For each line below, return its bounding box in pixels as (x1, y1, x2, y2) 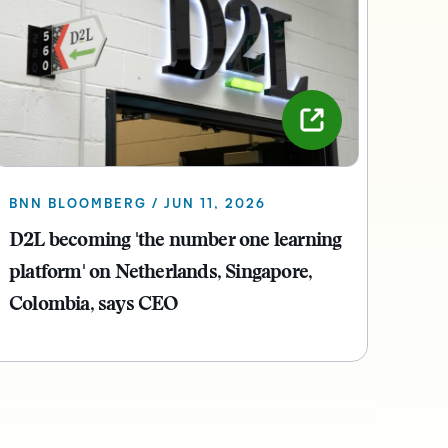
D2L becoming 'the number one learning (9, 231, 342, 252)
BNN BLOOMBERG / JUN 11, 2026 (9, 197, 266, 212)
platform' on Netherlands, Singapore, (9, 263, 313, 284)
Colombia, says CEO (9, 295, 179, 316)
